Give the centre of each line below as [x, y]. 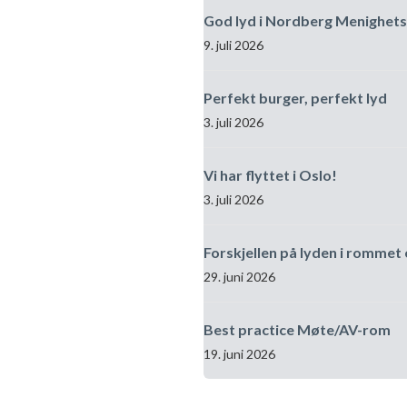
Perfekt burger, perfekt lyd [295, 98]
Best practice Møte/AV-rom [297, 330]
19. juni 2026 [239, 354]
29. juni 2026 [239, 277]
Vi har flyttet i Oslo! [270, 175]
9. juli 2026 [233, 45]
